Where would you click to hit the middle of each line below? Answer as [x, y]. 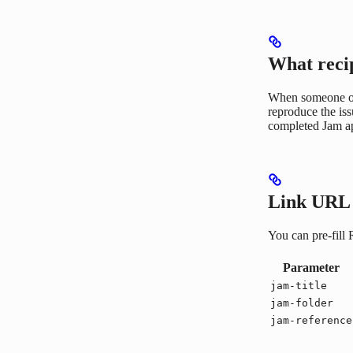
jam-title [299, 286]
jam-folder [302, 303]
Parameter [311, 268]
